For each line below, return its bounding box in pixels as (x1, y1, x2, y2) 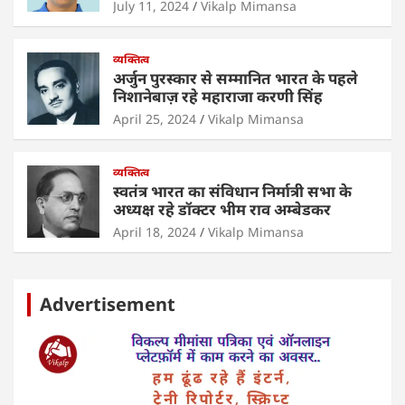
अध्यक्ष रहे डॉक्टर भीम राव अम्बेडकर (113, 198, 331, 220)
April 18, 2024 (113, 222, 196, 240)
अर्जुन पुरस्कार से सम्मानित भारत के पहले (113, 67, 358, 89)
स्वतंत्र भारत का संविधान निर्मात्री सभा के (113, 180, 352, 202)
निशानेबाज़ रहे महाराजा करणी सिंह (113, 85, 323, 107)
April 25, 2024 (113, 109, 196, 127)
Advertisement (40, 291, 175, 316)
